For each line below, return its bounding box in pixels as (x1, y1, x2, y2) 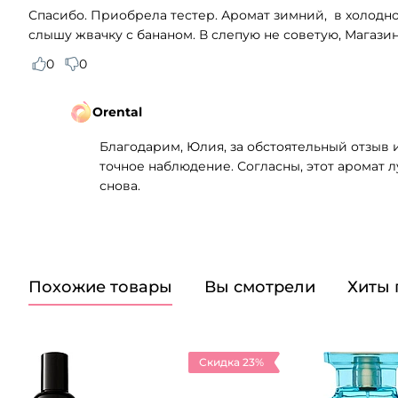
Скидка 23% (199, 354, 264, 369)
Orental (92, 103, 142, 120)
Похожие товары (28, 276, 172, 297)
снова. (99, 177, 140, 194)
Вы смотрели (204, 276, 315, 297)
